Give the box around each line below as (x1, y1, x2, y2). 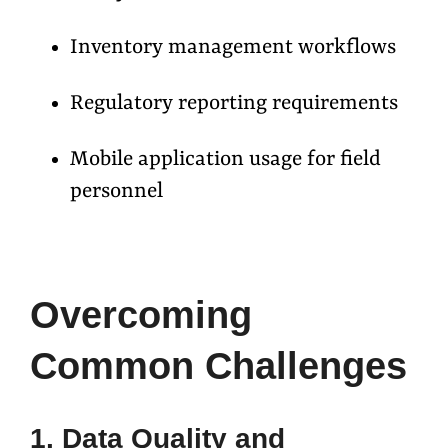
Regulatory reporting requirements (70, 92, 398, 117)
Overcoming (30, 293, 252, 336)
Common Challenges (30, 344, 407, 387)
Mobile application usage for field (70, 148, 381, 173)
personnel (70, 180, 163, 205)
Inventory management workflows (70, 36, 396, 61)
